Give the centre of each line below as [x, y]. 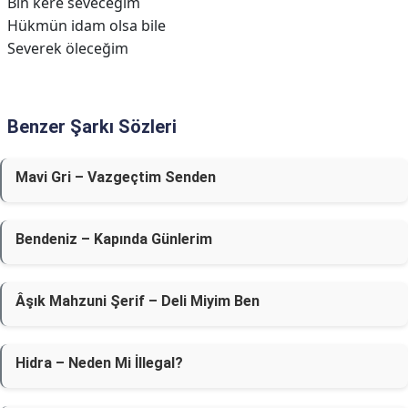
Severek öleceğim [68, 48]
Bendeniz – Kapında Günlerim [114, 239]
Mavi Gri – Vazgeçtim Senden [116, 177]
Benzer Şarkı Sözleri [92, 127]
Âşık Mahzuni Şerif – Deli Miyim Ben [138, 301]
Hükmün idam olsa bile [87, 25]
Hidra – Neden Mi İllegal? [99, 363]
